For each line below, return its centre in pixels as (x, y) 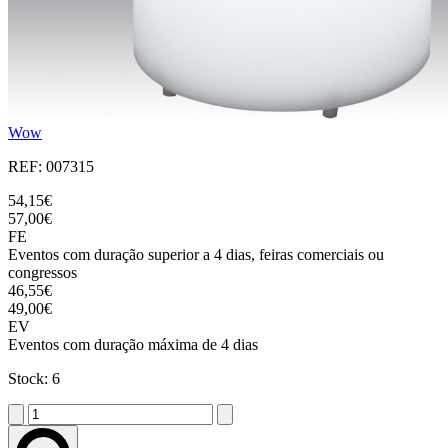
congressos (42, 273)
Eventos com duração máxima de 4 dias (133, 345)
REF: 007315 (51, 167)
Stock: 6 (34, 379)
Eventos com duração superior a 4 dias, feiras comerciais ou (196, 255)
